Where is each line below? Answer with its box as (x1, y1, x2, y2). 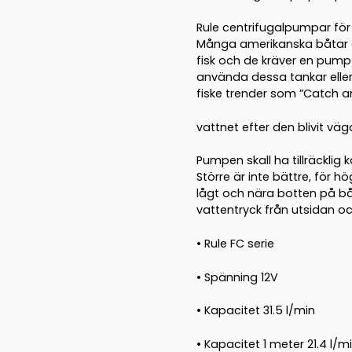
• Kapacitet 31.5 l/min (196, 302, 315, 319)
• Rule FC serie (196, 235, 274, 251)
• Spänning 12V (196, 269, 278, 285)
